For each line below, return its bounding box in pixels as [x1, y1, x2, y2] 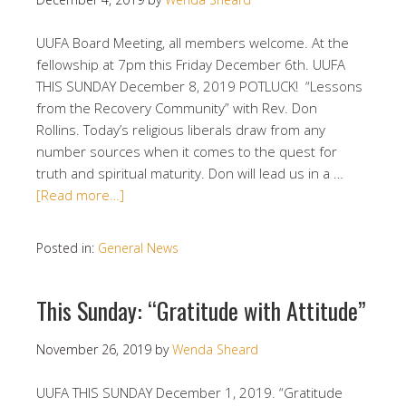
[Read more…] [36, 186, 124, 204]
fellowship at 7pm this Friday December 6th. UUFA [36, 55, 345, 73]
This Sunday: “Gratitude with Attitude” [36, 293, 366, 328]
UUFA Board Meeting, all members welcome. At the [36, 34, 349, 52]
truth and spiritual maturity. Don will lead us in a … [36, 164, 343, 182]
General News [98, 239, 179, 256]
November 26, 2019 [36, 341, 151, 358]
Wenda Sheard [172, 341, 258, 358]
